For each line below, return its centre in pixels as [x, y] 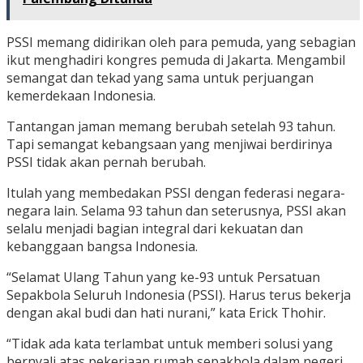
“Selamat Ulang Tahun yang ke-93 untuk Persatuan [163, 278]
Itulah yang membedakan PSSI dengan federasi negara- [176, 193]
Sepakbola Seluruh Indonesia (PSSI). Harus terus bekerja [179, 295]
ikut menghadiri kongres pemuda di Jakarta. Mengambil [176, 60]
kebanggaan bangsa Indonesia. [102, 247]
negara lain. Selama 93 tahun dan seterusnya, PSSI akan [176, 211]
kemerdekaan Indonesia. [81, 96]
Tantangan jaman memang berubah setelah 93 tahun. [171, 127]
